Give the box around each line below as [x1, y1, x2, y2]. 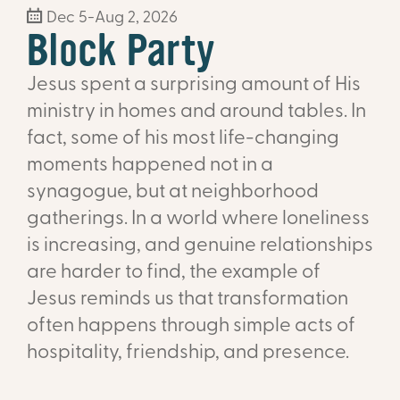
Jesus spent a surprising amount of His [27, 75, 361, 96]
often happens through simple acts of [27, 316, 355, 337]
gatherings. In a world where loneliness [27, 209, 370, 230]
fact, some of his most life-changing [27, 129, 339, 150]
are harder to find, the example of [27, 262, 321, 284]
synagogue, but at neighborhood [27, 182, 319, 204]
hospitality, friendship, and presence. [27, 343, 349, 364]
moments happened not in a [27, 155, 273, 177]
